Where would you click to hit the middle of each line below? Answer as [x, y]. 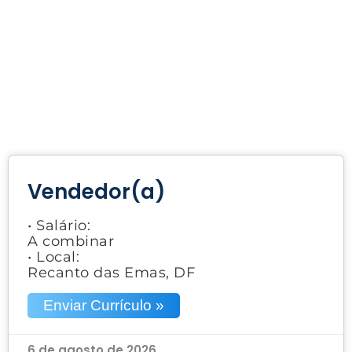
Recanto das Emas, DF [111, 272]
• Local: [53, 257]
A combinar [71, 241]
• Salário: [59, 225]
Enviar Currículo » [104, 305]
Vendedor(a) [97, 191]
